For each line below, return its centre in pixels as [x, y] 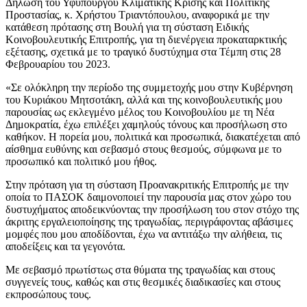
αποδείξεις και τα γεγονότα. [65, 246]
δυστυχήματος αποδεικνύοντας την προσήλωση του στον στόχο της [152, 209]
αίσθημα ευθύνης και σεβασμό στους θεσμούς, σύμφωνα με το [144, 149]
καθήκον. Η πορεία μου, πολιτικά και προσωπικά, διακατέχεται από [153, 136]
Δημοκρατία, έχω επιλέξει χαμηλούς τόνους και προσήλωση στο [146, 124]
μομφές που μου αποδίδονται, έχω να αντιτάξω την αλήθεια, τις [144, 234]
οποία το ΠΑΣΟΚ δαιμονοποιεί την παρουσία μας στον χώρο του [148, 197]
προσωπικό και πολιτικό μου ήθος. [81, 161]
